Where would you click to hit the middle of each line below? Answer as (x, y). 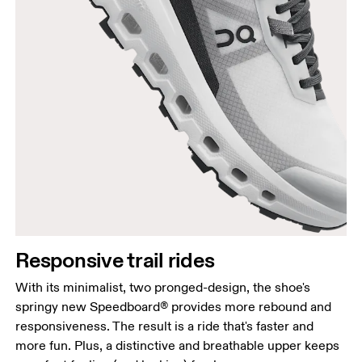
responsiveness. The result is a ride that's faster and (165, 326)
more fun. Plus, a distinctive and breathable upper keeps (178, 345)
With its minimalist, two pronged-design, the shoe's (163, 287)
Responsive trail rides (115, 259)
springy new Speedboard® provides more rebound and (174, 307)
